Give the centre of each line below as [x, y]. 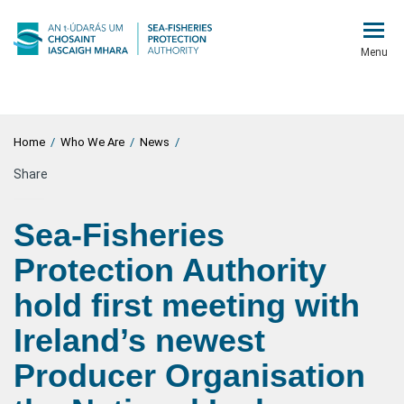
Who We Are [92, 142]
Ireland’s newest [139, 340]
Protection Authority [170, 270]
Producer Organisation [189, 376]
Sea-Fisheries [119, 235]
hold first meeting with [187, 305]
